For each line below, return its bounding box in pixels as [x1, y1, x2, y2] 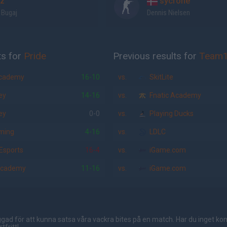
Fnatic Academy [148, 91, 202, 99]
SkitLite [148, 73, 174, 81]
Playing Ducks [148, 109, 194, 118]
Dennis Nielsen [146, 8, 190, 17]
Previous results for [113, 50, 200, 62]
